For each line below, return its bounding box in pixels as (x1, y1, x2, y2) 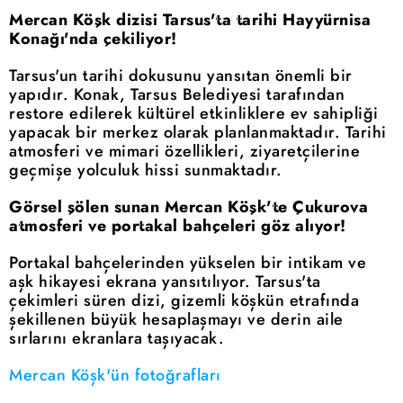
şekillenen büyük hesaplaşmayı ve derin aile (9, 308, 344, 332)
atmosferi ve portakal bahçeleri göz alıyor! (9, 214, 346, 238)
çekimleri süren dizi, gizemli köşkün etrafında (9, 289, 359, 313)
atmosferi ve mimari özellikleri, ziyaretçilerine (9, 139, 360, 164)
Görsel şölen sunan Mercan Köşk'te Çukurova (9, 195, 368, 219)
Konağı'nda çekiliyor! (9, 27, 177, 51)
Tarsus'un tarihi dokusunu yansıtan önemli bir (9, 64, 353, 88)
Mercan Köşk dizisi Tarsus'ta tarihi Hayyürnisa (9, 8, 371, 32)
